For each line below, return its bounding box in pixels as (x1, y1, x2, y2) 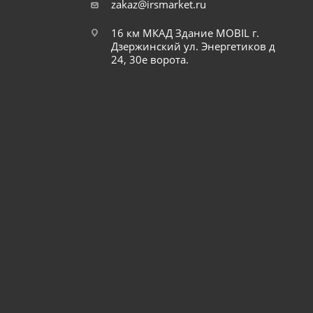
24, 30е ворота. (111, 52, 189, 67)
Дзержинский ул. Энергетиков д (111, 39, 276, 54)
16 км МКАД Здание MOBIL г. (111, 26, 260, 41)
